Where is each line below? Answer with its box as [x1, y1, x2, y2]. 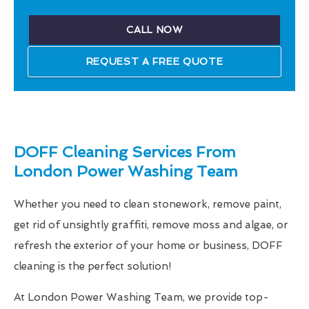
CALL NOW [126, 24, 183, 36]
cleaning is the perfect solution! [14, 260, 171, 273]
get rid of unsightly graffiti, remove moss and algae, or [14, 219, 288, 232]
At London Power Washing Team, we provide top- [14, 291, 269, 304]
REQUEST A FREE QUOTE [86, 56, 223, 68]
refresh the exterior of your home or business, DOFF [14, 239, 283, 252]
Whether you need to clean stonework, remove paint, [14, 198, 281, 211]
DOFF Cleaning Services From [14, 143, 236, 161]
